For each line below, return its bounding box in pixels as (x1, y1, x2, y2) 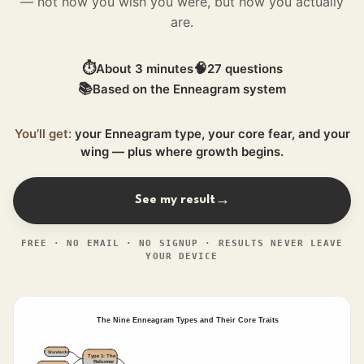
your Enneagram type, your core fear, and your (74, 126, 350, 141)
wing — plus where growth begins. (80, 144, 284, 159)
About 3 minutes (95, 60, 193, 76)
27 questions (206, 60, 283, 76)
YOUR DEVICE (145, 251, 219, 262)
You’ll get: (14, 126, 71, 141)
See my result (134, 194, 215, 206)
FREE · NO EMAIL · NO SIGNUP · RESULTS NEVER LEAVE (20, 238, 344, 249)
